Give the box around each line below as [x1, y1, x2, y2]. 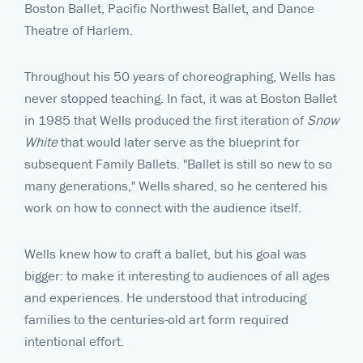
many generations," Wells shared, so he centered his [24, 176, 327, 194]
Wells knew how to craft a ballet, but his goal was [24, 244, 306, 263]
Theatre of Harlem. [24, 20, 133, 39]
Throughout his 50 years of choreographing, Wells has [24, 66, 335, 85]
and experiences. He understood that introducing [24, 288, 306, 306]
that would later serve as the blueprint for [61, 132, 300, 151]
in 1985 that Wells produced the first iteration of [24, 110, 307, 129]
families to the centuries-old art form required [24, 310, 288, 328]
